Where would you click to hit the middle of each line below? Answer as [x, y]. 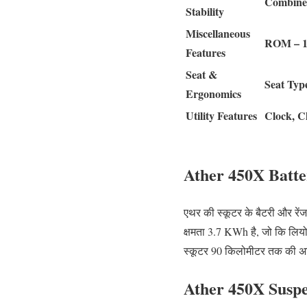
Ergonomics [213, 93]
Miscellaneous [218, 33]
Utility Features [221, 115]
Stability [205, 11]
